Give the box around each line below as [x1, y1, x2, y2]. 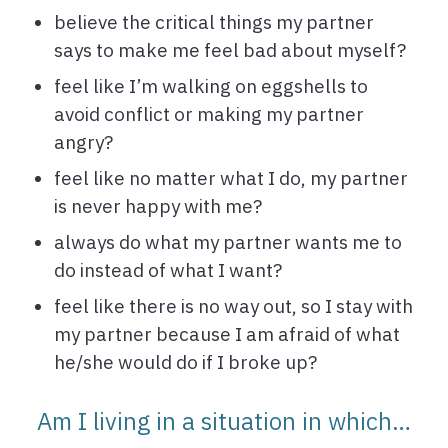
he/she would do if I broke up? [54, 350, 317, 375]
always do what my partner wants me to [54, 230, 402, 255]
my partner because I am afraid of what [54, 322, 400, 347]
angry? [54, 130, 113, 155]
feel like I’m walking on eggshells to [54, 74, 368, 99]
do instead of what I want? [54, 258, 282, 283]
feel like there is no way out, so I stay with [54, 294, 413, 319]
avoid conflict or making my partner [54, 102, 364, 127]
